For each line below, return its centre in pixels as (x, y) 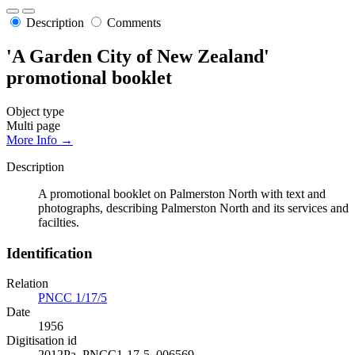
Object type (35, 111)
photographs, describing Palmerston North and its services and (193, 208)
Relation (27, 284)
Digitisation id (42, 341)
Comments (134, 23)
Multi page (33, 125)
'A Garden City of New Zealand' (138, 57)
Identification (50, 253)
